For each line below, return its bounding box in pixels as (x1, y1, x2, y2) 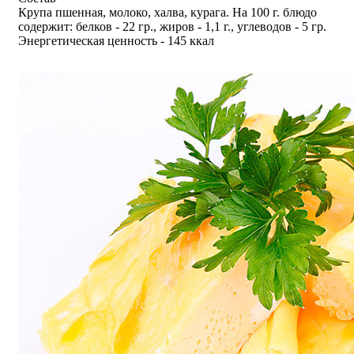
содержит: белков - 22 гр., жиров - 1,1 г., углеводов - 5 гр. (18, 19, 326, 33)
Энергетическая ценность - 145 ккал (18, 33, 214, 47)
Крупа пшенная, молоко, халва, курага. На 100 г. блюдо (18, 5, 317, 19)
